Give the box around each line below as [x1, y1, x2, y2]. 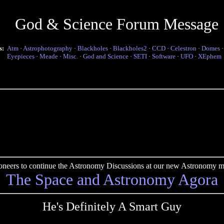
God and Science [83, 52, 128, 60]
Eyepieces [7, 52, 34, 60]
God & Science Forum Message [14, 15, 218, 33]
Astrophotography [23, 44, 72, 52]
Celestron [170, 44, 196, 52]
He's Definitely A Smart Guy [42, 200, 181, 213]
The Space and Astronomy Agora [6, 170, 218, 188]
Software [152, 52, 175, 60]
